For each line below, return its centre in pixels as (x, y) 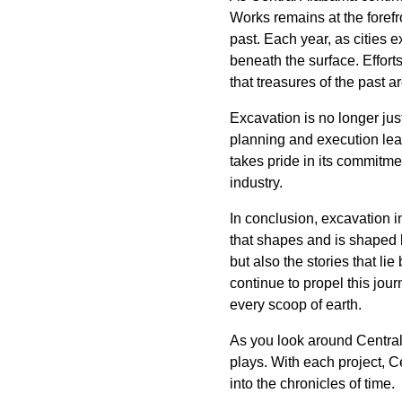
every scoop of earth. (296, 305)
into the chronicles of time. (312, 384)
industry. (256, 183)
